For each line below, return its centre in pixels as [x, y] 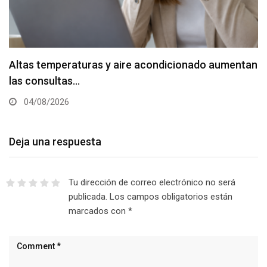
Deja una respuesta [55, 142]
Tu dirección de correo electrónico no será [152, 183]
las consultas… [44, 81]
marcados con [98, 211]
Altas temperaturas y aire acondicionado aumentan [133, 65]
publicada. [88, 197]
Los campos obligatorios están [171, 197]
